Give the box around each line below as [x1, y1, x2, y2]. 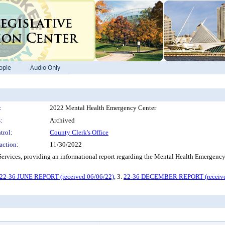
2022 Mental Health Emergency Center [50, 104, 156, 111]
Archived [50, 117, 75, 124]
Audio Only [30, 63, 60, 72]
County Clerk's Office [50, 129, 108, 136]
